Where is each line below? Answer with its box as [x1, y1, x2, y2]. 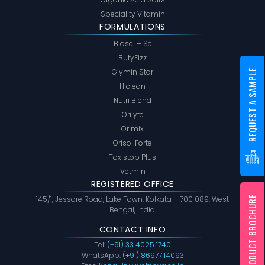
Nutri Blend [114, 95, 151, 106]
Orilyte [121, 109, 144, 120]
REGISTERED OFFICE [91, 178, 174, 190]
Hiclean [119, 81, 146, 92]
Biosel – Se [113, 38, 152, 49]
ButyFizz [118, 53, 147, 63]
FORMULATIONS [99, 21, 166, 33]
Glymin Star [112, 67, 153, 77]
